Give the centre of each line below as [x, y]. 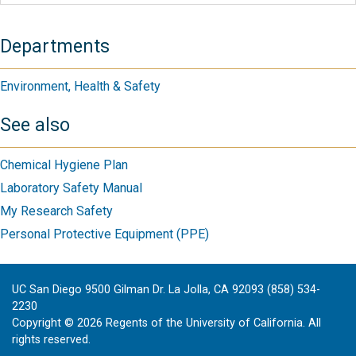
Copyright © [44, 323]
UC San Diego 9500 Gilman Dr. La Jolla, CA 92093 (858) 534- [166, 289]
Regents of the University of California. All [212, 323]
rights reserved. [51, 339]
